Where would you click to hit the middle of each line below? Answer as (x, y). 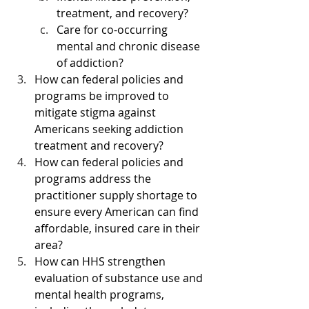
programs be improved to (103, 96)
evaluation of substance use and (120, 278)
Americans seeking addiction (110, 129)
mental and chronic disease (130, 47)
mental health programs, (101, 295)
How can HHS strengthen (101, 262)
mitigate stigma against (97, 113)
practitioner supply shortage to (117, 196)
